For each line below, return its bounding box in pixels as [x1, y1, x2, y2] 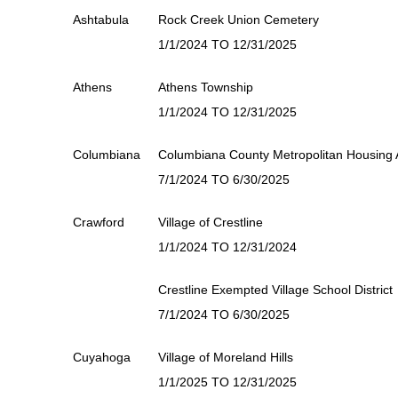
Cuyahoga [73, 350, 131, 364]
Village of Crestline [158, 215, 263, 229]
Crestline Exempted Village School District [158, 283, 393, 297]
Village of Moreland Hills [158, 350, 293, 364]
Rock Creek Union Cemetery [158, 12, 319, 27]
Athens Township [158, 80, 253, 94]
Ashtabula [73, 12, 129, 27]
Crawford [73, 215, 124, 229]
